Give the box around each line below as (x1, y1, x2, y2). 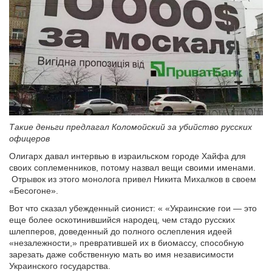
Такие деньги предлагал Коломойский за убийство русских (9, 121, 252, 132)
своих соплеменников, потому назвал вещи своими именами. (9, 162, 256, 172)
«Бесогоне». (9, 185, 58, 195)
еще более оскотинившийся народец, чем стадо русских (9, 214, 235, 225)
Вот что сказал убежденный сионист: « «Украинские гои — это (9, 203, 257, 213)
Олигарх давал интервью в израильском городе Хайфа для (9, 151, 246, 161)
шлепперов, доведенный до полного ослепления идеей (9, 226, 232, 236)
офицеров (9, 133, 50, 143)
